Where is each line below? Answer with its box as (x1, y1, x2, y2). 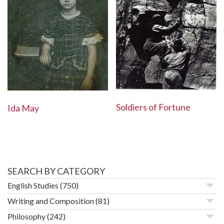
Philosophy (7, 211, 45, 221)
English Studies (7, 180, 58, 190)
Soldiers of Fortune (116, 101, 191, 113)
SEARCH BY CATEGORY (7, 165, 105, 176)
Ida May (7, 102, 39, 114)
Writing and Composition (7, 195, 94, 205)
